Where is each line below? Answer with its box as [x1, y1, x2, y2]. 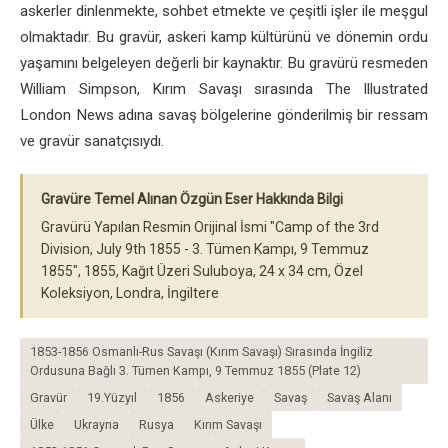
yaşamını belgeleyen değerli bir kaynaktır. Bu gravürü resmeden [20, 54, 428, 73]
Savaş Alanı [327, 390, 392, 406]
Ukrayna [74, 417, 119, 433]
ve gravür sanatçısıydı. [20, 132, 164, 151]
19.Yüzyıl [87, 390, 137, 406]
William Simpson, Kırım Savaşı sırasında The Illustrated [20, 80, 428, 99]
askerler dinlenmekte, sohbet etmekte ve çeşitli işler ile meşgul [20, 2, 428, 21]
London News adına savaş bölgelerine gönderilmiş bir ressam [20, 106, 428, 125]
